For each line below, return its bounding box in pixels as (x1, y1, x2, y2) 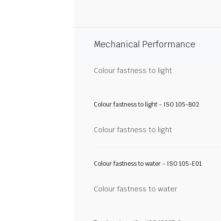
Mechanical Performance (94, 39, 195, 50)
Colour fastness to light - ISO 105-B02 (94, 101, 199, 109)
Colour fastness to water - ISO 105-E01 (94, 160, 202, 168)
